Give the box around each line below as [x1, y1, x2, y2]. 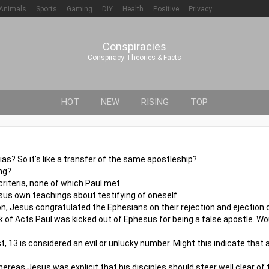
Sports [36, 5, 57, 13]
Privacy [189, 5, 212, 13]
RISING [141, 97, 169, 107]
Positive [153, 5, 179, 13]
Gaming [67, 5, 92, 13]
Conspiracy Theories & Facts [88, 53, 181, 62]
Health [122, 5, 144, 13]
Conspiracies [103, 40, 166, 53]
